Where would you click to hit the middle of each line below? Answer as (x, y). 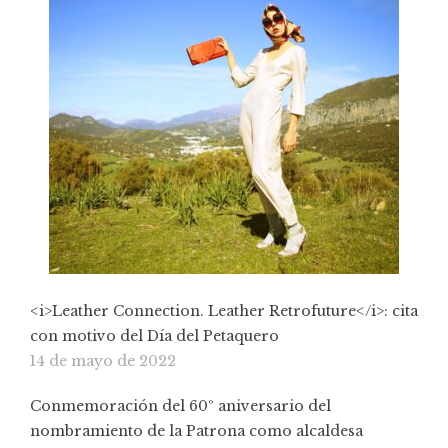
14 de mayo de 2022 (103, 360)
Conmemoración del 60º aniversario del (180, 405)
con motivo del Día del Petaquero (154, 335)
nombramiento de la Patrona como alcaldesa (196, 430)
